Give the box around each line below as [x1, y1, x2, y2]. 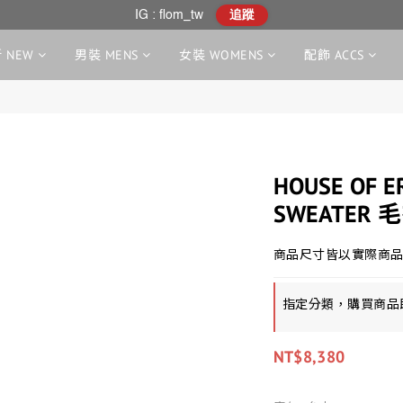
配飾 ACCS [304, 46, 364, 63]
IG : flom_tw [135, 9, 203, 22]
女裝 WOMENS [179, 46, 264, 63]
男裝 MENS [75, 46, 139, 63]
